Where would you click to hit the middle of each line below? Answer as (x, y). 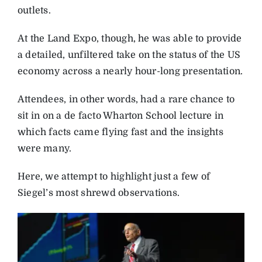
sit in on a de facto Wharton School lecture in (120, 116)
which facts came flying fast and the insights (120, 132)
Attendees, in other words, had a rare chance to (126, 99)
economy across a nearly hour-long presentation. (130, 71)
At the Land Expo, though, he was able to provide (130, 38)
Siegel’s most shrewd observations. (99, 193)
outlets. (34, 10)
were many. (44, 148)
